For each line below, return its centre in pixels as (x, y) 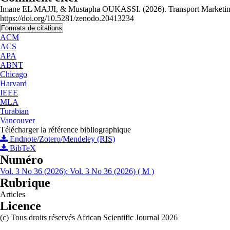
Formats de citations (32, 28)
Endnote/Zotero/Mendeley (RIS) (61, 139)
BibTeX (22, 148)
